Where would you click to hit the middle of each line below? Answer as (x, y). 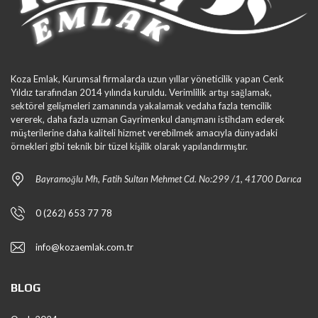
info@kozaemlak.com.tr (84, 247)
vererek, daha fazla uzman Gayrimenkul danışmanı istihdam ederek (148, 119)
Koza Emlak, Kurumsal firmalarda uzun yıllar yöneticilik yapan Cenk (147, 79)
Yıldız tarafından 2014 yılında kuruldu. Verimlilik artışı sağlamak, (141, 92)
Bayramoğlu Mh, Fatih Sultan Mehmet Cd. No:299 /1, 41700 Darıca (169, 179)
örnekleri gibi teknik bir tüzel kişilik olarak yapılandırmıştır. (129, 146)
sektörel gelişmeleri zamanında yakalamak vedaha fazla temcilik (141, 106)
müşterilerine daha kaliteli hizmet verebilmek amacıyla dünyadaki (144, 133)
